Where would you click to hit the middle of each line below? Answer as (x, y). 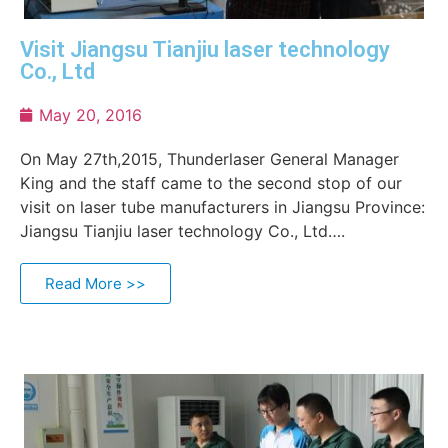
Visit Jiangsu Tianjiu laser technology (205, 49)
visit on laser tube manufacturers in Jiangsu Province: (222, 207)
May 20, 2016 (90, 115)
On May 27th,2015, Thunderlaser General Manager (209, 159)
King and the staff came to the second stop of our (211, 183)
